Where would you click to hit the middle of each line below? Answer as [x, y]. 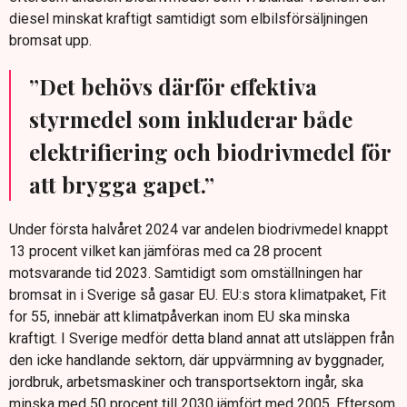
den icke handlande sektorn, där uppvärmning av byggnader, [197, 361]
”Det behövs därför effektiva [173, 87]
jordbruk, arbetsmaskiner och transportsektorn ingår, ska [186, 382]
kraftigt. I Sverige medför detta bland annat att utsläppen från [202, 339]
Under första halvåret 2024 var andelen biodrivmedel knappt [199, 230]
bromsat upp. [50, 41]
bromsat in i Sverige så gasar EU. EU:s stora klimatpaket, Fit [198, 295]
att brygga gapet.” [122, 185]
